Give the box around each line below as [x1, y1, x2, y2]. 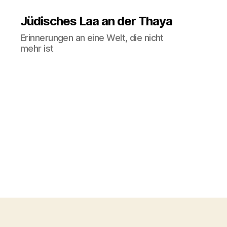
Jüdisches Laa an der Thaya [20, 13, 173, 28]
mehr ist [20, 43, 54, 54]
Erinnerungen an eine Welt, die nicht [20, 32, 164, 43]
